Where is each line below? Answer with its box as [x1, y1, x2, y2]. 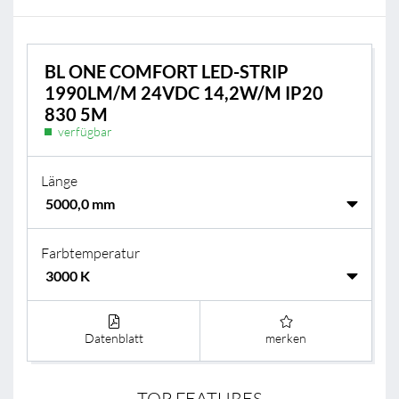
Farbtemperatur [41, 244, 140, 262]
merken [265, 330, 306, 346]
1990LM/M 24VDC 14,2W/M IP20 [44, 82, 323, 104]
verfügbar [57, 124, 112, 140]
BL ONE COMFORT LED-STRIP [44, 61, 289, 83]
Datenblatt [84, 330, 143, 346]
